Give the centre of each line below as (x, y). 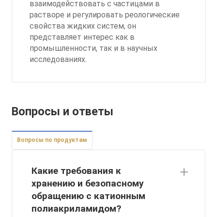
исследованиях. (58, 59)
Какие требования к (76, 171)
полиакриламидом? (76, 209)
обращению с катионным (88, 196)
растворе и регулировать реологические (105, 15)
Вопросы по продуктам (52, 140)
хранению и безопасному (88, 184)
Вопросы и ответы (62, 112)
